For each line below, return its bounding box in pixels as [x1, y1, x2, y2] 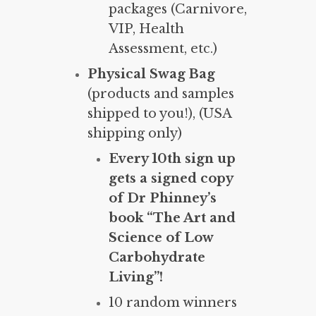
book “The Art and [109, 210, 236, 226]
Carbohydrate [109, 250, 205, 266]
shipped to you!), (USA [87, 106, 231, 122]
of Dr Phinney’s [109, 190, 217, 207]
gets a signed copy [109, 171, 233, 187]
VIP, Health [109, 21, 184, 37]
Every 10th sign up [109, 151, 236, 167]
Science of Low [109, 230, 213, 246]
